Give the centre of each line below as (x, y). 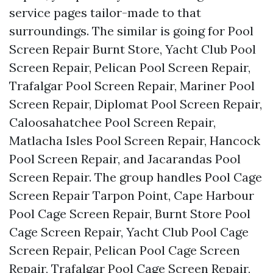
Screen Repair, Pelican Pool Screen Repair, (130, 67)
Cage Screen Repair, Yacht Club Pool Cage (129, 232)
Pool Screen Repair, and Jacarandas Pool (125, 159)
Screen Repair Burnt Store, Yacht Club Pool (133, 49)
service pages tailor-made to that (105, 12)
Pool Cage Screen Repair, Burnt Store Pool (130, 214)
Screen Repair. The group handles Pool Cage (136, 177)
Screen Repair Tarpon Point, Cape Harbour (132, 195)
